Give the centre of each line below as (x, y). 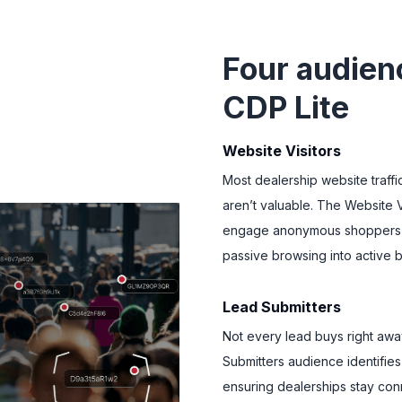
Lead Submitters (282, 307)
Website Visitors (282, 151)
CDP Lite (286, 108)
